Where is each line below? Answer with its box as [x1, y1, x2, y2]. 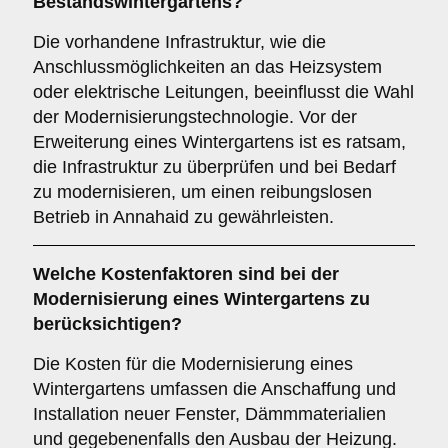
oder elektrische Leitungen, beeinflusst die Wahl [33, 82, 414, 102]
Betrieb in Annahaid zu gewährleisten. [33, 207, 334, 227]
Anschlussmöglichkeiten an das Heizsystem [33, 57, 382, 77]
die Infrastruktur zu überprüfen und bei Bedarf [33, 157, 396, 177]
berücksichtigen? [33, 314, 182, 334]
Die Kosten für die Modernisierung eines [33, 354, 353, 374]
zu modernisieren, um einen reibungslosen [33, 182, 372, 202]
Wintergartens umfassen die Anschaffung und [33, 379, 396, 399]
